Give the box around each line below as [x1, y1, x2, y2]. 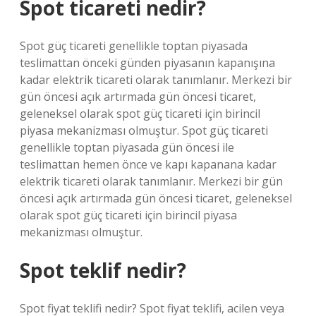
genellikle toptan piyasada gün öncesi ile [20, 140, 234, 155]
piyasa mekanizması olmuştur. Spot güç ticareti [20, 123, 268, 138]
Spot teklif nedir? [20, 257, 186, 284]
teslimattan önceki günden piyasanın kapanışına [20, 55, 275, 71]
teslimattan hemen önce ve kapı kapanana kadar [20, 157, 276, 172]
